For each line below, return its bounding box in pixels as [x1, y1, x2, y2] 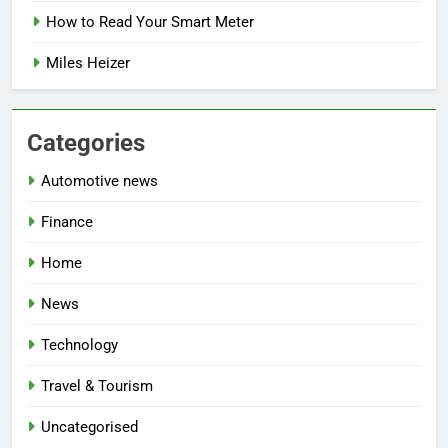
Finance [41, 212, 93, 231]
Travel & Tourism [41, 376, 153, 395]
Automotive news [41, 171, 158, 190]
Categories [27, 128, 145, 157]
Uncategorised [41, 417, 138, 436]
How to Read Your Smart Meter [46, 12, 254, 31]
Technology [41, 335, 118, 354]
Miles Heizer [46, 53, 130, 72]
